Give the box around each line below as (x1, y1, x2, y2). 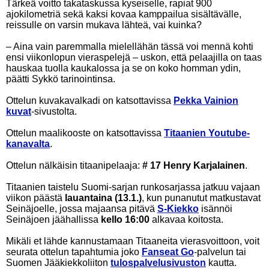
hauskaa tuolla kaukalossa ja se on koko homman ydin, (6, 63, 241, 73)
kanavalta (6, 139, 50, 149)
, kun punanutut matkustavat (142, 193, 261, 203)
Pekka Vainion (174, 95, 238, 106)
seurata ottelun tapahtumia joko (6, 247, 142, 257)
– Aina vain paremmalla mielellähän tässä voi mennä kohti (6, 41, 253, 52)
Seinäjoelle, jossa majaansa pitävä (6, 204, 157, 214)
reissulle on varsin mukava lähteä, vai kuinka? (6, 20, 202, 30)
